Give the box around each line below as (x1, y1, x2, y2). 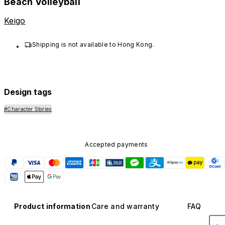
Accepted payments (85, 140, 148, 148)
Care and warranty (91, 201, 160, 210)
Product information (14, 201, 91, 210)
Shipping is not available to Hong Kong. (32, 41, 154, 49)
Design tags (4, 87, 52, 97)
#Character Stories (4, 106, 52, 113)
